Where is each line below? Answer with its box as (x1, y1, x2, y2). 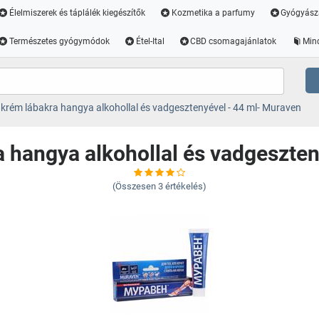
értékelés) (165, 181, 206, 192)
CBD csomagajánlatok (190, 36, 277, 46)
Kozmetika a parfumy (171, 8, 255, 18)
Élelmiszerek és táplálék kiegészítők (9, 8, 145, 18)
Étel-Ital (135, 36, 164, 46)
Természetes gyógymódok (9, 36, 110, 46)
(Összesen (113, 181, 156, 192)
